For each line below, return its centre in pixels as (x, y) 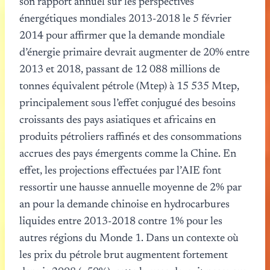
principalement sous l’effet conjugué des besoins (127, 103)
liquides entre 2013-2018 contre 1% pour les (121, 221)
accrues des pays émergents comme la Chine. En (128, 154)
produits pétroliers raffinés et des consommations (130, 137)
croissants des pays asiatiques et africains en (118, 120)
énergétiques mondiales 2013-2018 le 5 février (125, 19)
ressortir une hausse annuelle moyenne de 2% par (130, 188)
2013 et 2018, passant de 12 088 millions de (120, 70)
